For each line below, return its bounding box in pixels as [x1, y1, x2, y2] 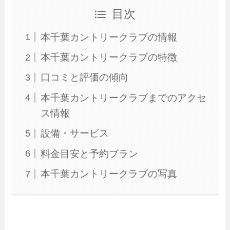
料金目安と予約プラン [40, 148, 138, 159]
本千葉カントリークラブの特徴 [40, 51, 177, 63]
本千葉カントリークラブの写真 [40, 168, 177, 179]
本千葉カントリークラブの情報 [40, 31, 177, 43]
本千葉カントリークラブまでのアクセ [40, 92, 206, 103]
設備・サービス [40, 128, 109, 139]
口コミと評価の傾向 [40, 72, 128, 83]
